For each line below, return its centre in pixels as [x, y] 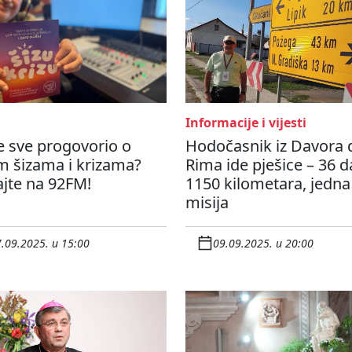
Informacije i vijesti [246, 123]
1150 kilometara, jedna [268, 184]
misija [207, 203]
